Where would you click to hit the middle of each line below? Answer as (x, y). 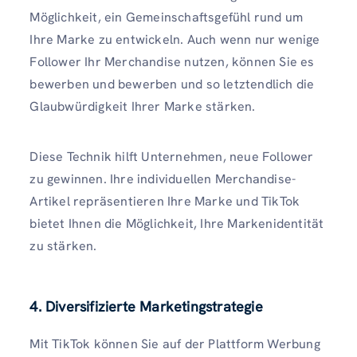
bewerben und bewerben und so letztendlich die (172, 84)
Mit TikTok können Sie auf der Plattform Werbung (175, 343)
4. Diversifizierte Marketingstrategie (146, 306)
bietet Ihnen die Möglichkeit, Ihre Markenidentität (177, 224)
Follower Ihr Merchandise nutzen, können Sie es (172, 62)
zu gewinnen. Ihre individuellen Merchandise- (163, 179)
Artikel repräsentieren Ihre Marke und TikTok (165, 202)
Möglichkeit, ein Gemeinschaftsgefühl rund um (167, 18)
